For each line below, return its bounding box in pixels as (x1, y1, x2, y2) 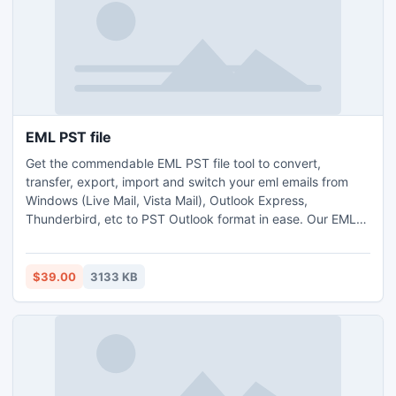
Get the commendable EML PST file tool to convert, (26, 156, 321, 171)
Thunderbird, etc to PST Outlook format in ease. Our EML (26, 211, 356, 226)
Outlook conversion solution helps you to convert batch (26, 230, 344, 245)
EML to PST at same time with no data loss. (26, 248, 275, 263)
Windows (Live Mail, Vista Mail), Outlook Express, (26, 193, 308, 208)
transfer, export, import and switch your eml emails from (26, 174, 348, 189)
